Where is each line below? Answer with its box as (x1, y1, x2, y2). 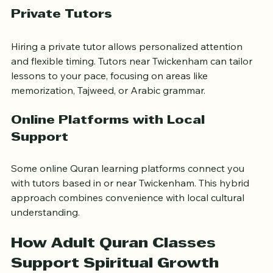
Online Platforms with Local (11, 133, 208, 145)
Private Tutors (11, 27, 112, 39)
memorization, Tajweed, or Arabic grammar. (11, 102, 205, 115)
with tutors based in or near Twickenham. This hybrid (11, 195, 252, 208)
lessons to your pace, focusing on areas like (11, 88, 210, 101)
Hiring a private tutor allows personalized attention (11, 58, 245, 71)
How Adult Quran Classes (11, 255, 220, 269)
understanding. (11, 224, 80, 237)
